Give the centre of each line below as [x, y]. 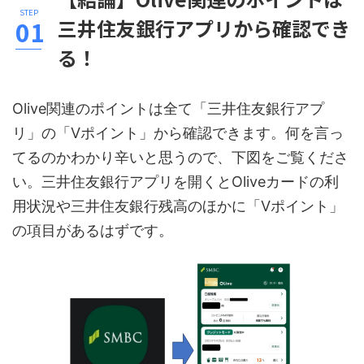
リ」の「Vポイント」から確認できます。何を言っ [178, 132]
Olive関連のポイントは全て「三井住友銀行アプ [168, 108]
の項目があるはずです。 [93, 230]
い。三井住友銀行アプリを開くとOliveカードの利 [175, 181]
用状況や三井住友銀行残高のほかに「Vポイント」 [178, 206]
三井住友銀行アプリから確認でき [204, 28]
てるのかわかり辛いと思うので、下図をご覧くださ [180, 157]
